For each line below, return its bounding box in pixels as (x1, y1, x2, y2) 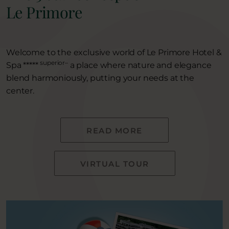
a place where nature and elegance (67, 60, 212, 70)
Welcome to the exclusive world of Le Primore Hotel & (6, 47, 222, 57)
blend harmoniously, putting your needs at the (6, 73, 194, 83)
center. (6, 85, 34, 96)
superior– (40, 58, 68, 66)
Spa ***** (6, 60, 40, 70)
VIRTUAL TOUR (80, 158, 149, 169)
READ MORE (86, 125, 143, 135)
